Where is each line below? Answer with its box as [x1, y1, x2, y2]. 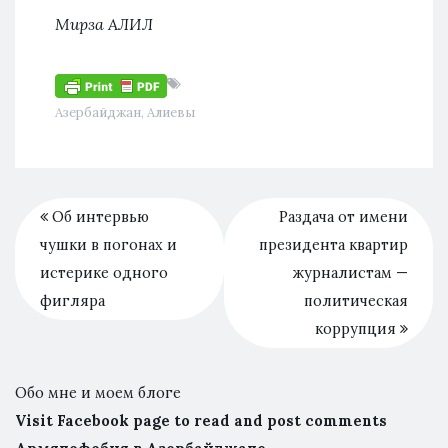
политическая [304, 291, 408, 310]
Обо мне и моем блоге [15, 383, 181, 402]
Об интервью [48, 207, 149, 226]
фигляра [40, 291, 105, 310]
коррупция [315, 319, 400, 338]
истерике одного [40, 263, 168, 282]
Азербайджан [55, 103, 141, 121]
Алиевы [147, 103, 195, 121]
